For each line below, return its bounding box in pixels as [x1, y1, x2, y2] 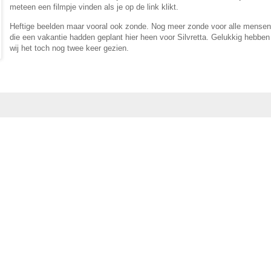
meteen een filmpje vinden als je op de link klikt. [9, 2, 181, 12]
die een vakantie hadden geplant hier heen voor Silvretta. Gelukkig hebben [9, 32, 270, 42]
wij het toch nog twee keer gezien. [9, 43, 129, 53]
